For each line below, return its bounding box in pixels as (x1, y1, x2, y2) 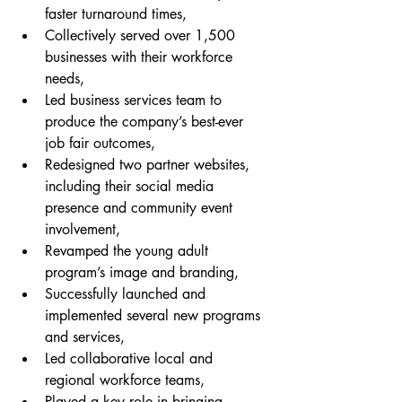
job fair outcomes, (45, 134, 155, 153)
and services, (45, 328, 125, 346)
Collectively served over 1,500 (45, 26, 240, 45)
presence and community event (45, 198, 237, 217)
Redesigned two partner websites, (45, 155, 254, 174)
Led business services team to (45, 91, 226, 109)
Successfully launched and (45, 284, 210, 303)
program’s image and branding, (45, 263, 239, 282)
